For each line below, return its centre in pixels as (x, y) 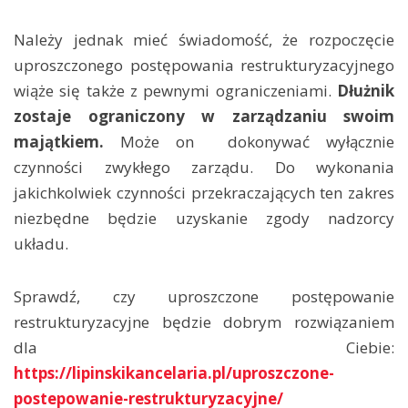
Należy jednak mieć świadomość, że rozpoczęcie (204, 40)
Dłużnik (366, 91)
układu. (43, 244)
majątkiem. (59, 142)
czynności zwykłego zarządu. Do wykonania (204, 167)
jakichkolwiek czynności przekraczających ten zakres (204, 193)
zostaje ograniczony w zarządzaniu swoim (204, 116)
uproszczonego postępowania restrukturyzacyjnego (204, 65)
